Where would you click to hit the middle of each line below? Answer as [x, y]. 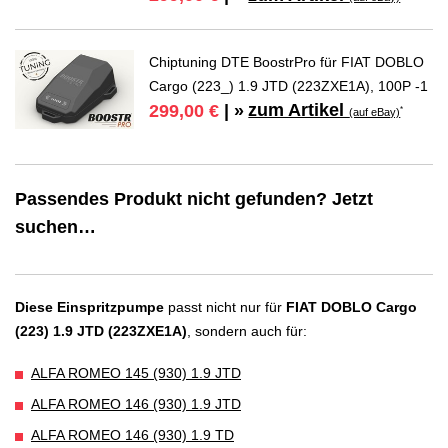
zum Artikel [299, 110]
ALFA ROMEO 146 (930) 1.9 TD [132, 434]
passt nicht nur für [225, 307]
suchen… [55, 227]
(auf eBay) [375, 112]
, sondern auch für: [247, 331]
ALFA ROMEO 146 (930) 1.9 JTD [136, 403]
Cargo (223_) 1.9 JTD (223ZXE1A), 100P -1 [289, 85]
